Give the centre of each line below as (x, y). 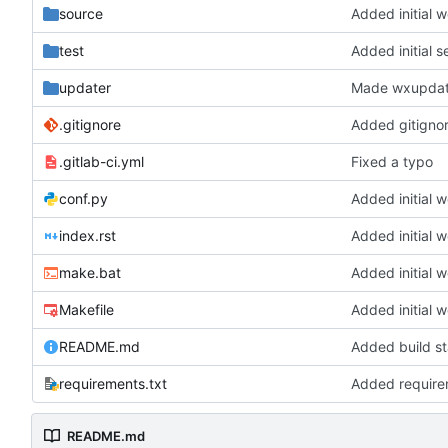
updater (85, 88)
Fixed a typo (392, 162)
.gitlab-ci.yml (101, 162)
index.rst (87, 236)
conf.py (83, 199)
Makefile (86, 310)
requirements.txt (113, 384)
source (81, 14)
